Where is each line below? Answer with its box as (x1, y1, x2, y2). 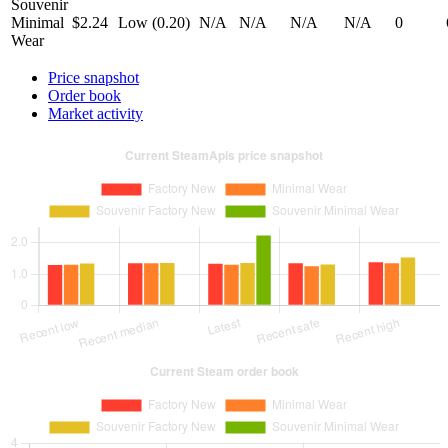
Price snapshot (48, 68, 139, 86)
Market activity (48, 104, 143, 122)
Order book (48, 86, 121, 104)
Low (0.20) (118, 13, 190, 31)
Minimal (11, 13, 64, 31)
